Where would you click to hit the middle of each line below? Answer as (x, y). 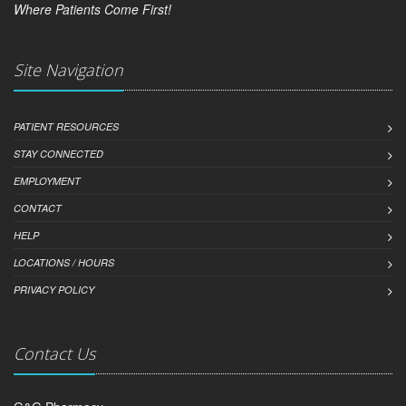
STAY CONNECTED (58, 153)
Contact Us (54, 353)
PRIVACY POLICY (54, 289)
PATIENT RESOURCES (66, 126)
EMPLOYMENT (47, 180)
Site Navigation (68, 69)
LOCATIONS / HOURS (64, 262)
